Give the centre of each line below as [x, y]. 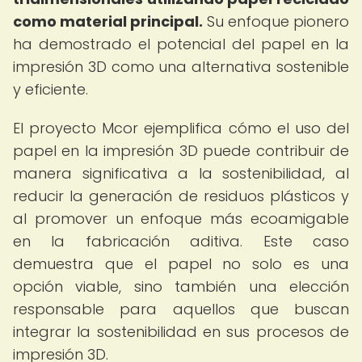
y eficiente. [51, 89]
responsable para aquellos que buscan [181, 309]
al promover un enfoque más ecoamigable [181, 219]
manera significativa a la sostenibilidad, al [181, 173]
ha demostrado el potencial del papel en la [181, 44]
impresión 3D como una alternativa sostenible [181, 67]
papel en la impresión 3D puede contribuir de [181, 151]
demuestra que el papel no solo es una [181, 264]
